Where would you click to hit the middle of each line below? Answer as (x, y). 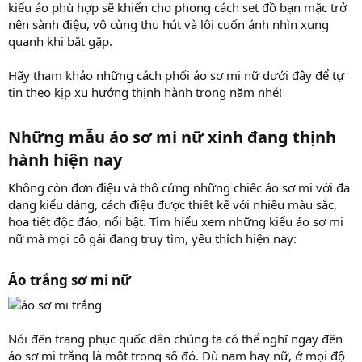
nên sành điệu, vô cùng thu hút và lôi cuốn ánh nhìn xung (168, 24)
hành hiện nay (65, 159)
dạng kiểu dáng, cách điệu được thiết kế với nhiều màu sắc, (173, 204)
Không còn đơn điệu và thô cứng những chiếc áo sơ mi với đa (179, 187)
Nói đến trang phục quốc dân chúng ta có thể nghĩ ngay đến (175, 338)
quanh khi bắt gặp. (60, 41)
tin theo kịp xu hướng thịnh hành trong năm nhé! (145, 92)
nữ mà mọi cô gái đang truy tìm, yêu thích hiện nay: (152, 238)
